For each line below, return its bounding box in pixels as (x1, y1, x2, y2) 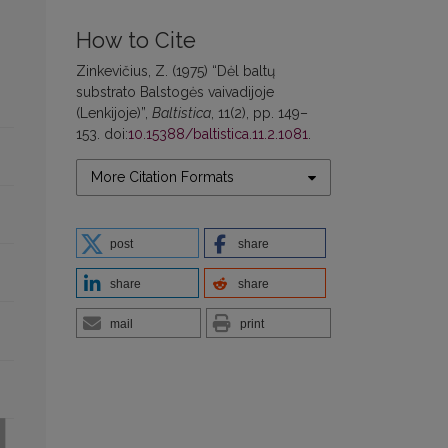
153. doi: (76, 126, 128, 143)
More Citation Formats (91, 169, 234, 186)
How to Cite (76, 28, 196, 54)
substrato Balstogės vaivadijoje (76, 84, 274, 101)
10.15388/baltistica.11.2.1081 (128, 126, 308, 143)
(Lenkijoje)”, (76, 105, 152, 122)
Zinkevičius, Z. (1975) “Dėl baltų (76, 63, 275, 80)
